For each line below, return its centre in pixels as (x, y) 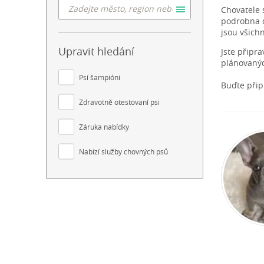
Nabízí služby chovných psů (123, 152)
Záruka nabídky (104, 127)
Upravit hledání (96, 52)
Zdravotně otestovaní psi (119, 102)
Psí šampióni (100, 77)
